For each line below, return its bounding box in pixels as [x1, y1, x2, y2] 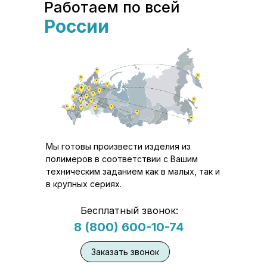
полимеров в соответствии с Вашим [46, 154, 198, 164]
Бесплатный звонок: [80, 204, 178, 216]
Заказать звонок [91, 247, 159, 257]
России [44, 15, 109, 37]
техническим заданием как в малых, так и [46, 166, 220, 176]
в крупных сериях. [46, 179, 122, 189]
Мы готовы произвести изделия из [46, 141, 191, 151]
